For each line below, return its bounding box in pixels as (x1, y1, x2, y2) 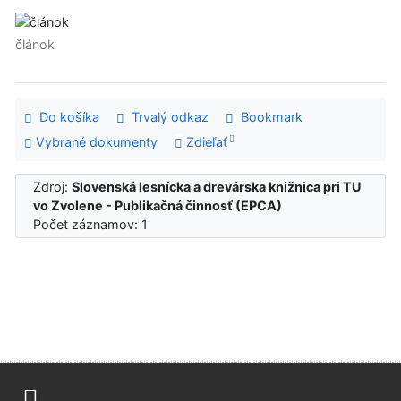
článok (15, 37, 55, 53)
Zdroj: (33, 179, 73, 195)
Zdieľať (182, 133, 227, 149)
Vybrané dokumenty (31, 133, 158, 149)
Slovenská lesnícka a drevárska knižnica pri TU (72, 179, 363, 195)
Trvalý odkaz (124, 109, 209, 125)
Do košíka (31, 109, 99, 125)
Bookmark (233, 109, 303, 125)
